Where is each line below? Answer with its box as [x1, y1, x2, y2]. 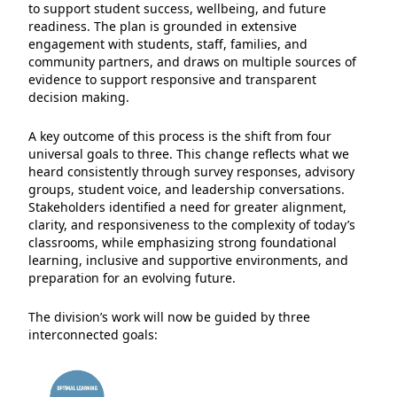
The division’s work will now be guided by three [28, 307, 310, 325]
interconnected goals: [28, 325, 158, 343]
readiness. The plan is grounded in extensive [28, 17, 297, 35]
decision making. [28, 88, 129, 105]
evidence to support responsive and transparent [28, 70, 316, 88]
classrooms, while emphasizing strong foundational [28, 233, 337, 251]
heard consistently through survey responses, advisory [28, 162, 354, 180]
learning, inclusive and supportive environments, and [28, 251, 348, 269]
